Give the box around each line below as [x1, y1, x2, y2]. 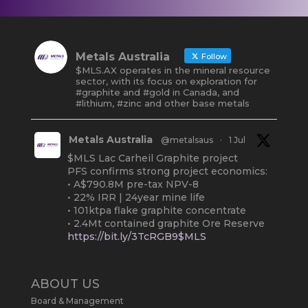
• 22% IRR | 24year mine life [67, 191, 205, 203]
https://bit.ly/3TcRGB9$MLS [67, 230, 206, 243]
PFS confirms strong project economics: [67, 165, 267, 177]
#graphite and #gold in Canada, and [75, 87, 239, 98]
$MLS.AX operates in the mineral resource [75, 65, 270, 76]
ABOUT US [30, 276, 100, 291]
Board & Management [30, 296, 124, 306]
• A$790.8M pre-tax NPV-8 [67, 178, 199, 190]
